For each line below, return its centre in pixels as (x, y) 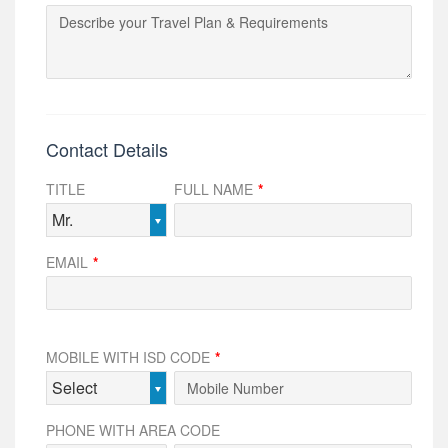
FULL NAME (216, 189)
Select (74, 387)
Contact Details (107, 149)
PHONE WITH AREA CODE (133, 430)
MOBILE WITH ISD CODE (130, 357)
